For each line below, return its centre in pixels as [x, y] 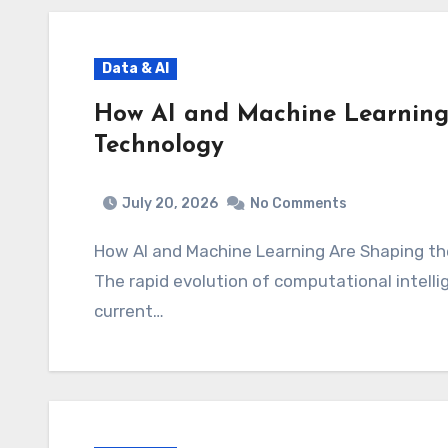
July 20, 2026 [170, 203]
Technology [159, 146]
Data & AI [135, 68]
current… [129, 310]
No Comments [298, 203]
